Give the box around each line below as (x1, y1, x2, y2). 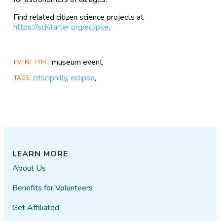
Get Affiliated (12, 202, 60, 213)
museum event (52, 57, 103, 68)
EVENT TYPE (14, 58, 48, 66)
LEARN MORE (12, 148, 69, 159)
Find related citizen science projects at (13, 11, 144, 23)
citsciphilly (33, 73, 68, 84)
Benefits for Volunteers (12, 182, 93, 193)
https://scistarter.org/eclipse (13, 21, 109, 33)
